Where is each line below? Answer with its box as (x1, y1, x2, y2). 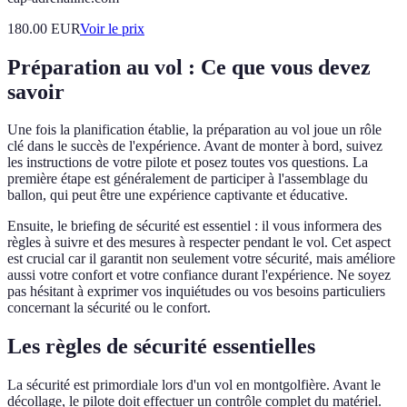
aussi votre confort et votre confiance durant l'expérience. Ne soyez (7, 267, 391, 283)
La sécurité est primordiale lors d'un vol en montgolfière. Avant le (7, 377, 381, 393)
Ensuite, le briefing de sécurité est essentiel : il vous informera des (7, 218, 382, 234)
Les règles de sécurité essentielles (7, 334, 315, 359)
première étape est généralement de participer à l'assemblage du (7, 171, 368, 187)
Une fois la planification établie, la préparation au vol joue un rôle (7, 122, 382, 138)
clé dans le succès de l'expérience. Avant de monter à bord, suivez (7, 138, 382, 154)
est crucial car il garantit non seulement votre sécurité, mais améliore (7, 251, 395, 267)
